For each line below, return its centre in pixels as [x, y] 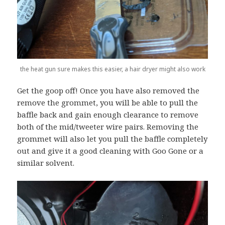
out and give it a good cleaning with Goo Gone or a [110, 150]
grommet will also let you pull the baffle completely [113, 138]
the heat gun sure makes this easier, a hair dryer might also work [113, 69]
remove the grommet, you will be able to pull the [108, 102]
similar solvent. [46, 162]
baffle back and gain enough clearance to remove [108, 114]
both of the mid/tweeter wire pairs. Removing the [108, 126]
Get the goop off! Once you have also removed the [108, 90]
